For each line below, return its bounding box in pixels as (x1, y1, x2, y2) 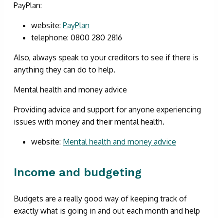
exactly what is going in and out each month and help (14, 205, 200, 216)
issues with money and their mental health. (14, 116, 164, 127)
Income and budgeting (14, 165, 142, 179)
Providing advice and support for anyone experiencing (14, 104, 201, 114)
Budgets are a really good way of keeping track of (14, 193, 187, 203)
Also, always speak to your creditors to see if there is (14, 52, 199, 62)
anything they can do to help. (14, 64, 115, 74)
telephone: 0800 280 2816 (31, 32, 122, 42)
